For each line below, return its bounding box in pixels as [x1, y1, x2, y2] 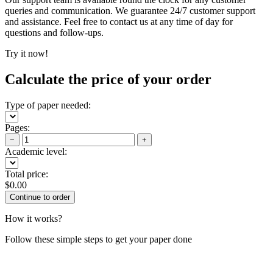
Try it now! [5, 48, 48, 58]
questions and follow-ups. [5, 27, 104, 38]
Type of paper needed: [5, 99, 91, 110]
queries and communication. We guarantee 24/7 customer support [5, 5, 255, 16]
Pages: [5, 122, 30, 133]
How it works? [5, 213, 62, 224]
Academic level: [5, 146, 67, 157]
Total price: [5, 168, 48, 179]
